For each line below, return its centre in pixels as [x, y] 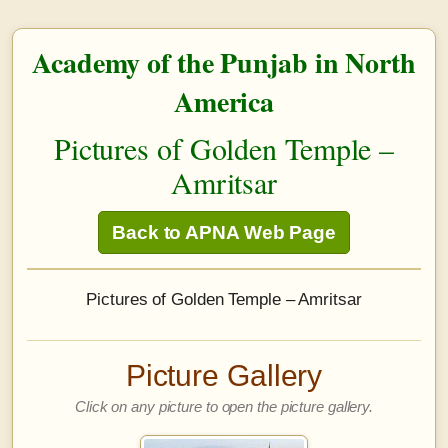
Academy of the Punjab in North [224, 62]
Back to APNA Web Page [224, 232]
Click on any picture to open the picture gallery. [224, 406]
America [224, 101]
